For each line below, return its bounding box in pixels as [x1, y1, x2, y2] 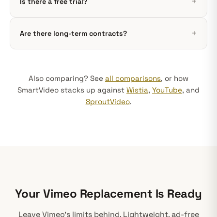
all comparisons [105, 74, 161, 83]
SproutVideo [85, 97, 130, 106]
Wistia [126, 85, 148, 94]
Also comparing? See [29, 74, 105, 83]
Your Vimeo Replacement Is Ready [15, 186, 202, 201]
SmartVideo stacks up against [17, 85, 126, 94]
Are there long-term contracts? [20, 29, 127, 38]
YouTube [152, 85, 182, 94]
